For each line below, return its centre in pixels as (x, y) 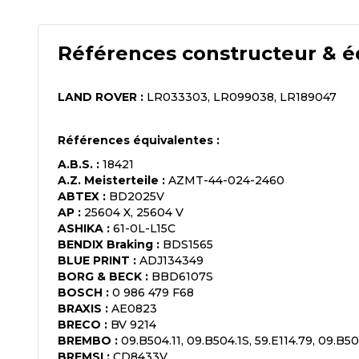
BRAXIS (80, 308)
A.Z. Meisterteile (108, 180)
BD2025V (137, 196)
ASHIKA (81, 228)
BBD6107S (182, 276)
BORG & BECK (100, 276)
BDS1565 (188, 244)
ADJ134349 (171, 260)
